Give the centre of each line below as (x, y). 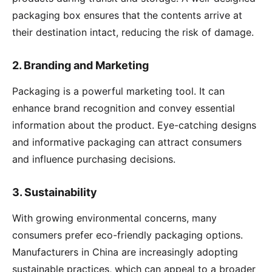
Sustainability (61, 192)
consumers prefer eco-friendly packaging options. (127, 235)
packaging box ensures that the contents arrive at (127, 15)
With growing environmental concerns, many (114, 218)
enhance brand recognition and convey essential (124, 108)
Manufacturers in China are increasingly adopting (125, 252)
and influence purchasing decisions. (94, 159)
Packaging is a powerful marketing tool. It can (118, 91)
